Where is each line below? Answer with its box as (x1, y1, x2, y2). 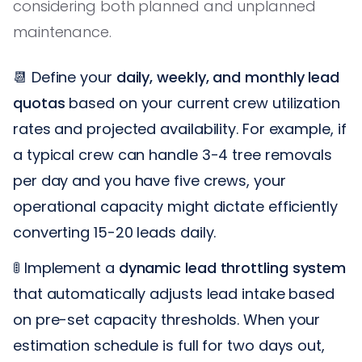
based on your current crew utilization (65, 92, 340, 113)
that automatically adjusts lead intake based (13, 283, 335, 304)
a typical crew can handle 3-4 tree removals (13, 144, 333, 165)
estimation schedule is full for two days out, (13, 335, 325, 356)
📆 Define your (13, 66, 116, 87)
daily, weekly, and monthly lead (116, 66, 339, 87)
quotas (13, 92, 65, 113)
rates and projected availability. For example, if (13, 118, 347, 139)
